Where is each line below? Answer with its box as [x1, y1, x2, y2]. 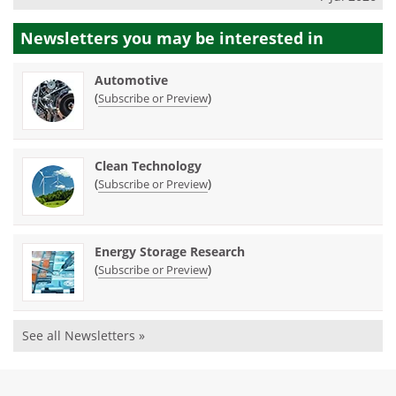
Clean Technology [95, 157, 202, 175]
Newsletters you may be [20, 27, 219, 49]
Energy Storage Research [95, 243, 245, 261]
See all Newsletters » [22, 327, 145, 345]
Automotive [95, 72, 168, 89]
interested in [219, 27, 324, 49]
